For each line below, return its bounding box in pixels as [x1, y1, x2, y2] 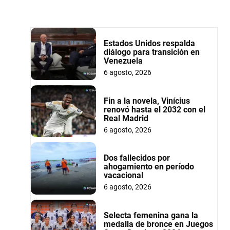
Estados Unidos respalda [103, 38, 195, 48]
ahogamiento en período [103, 162, 194, 172]
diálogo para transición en [103, 47, 200, 57]
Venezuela [103, 55, 143, 66]
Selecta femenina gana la [103, 210, 198, 220]
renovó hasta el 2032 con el [103, 104, 205, 114]
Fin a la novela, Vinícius [103, 95, 190, 106]
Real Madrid [103, 113, 148, 123]
